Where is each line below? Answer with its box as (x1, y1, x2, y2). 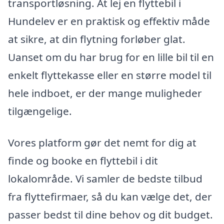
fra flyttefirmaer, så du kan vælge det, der (8, 189, 212, 204)
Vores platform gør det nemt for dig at (8, 135, 196, 150)
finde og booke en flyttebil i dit (8, 153, 158, 168)
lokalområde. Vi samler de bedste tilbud (8, 171, 202, 186)
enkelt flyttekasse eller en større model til (8, 67, 211, 82)
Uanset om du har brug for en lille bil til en (8, 49, 214, 64)
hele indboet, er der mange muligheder (8, 85, 202, 100)
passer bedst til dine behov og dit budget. (8, 207, 213, 222)
